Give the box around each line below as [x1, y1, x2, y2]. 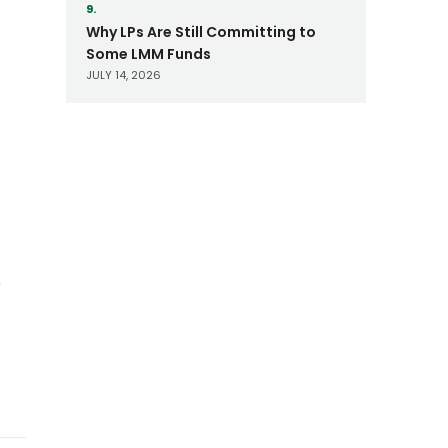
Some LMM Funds [86, 44, 211, 64]
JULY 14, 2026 [86, 67, 161, 83]
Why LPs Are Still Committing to [86, 22, 316, 42]
